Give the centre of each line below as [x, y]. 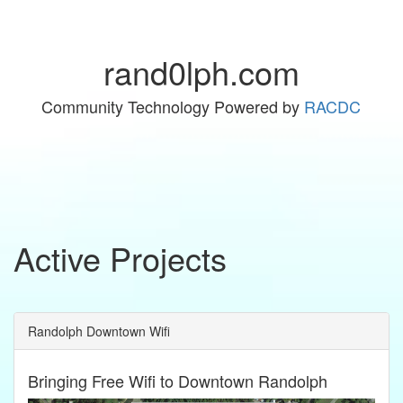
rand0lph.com [201, 72]
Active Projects [120, 258]
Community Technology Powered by [173, 106]
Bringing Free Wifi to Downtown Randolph [178, 381]
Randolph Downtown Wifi [99, 331]
